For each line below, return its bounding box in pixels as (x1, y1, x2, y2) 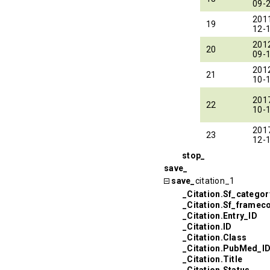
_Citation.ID (183, 221, 232, 231)
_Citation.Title (183, 254, 243, 264)
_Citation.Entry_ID (183, 210, 258, 221)
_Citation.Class (183, 232, 247, 242)
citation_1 (195, 175, 235, 186)
